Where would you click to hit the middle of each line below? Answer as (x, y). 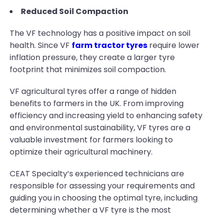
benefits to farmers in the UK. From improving (97, 103)
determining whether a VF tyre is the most (90, 210)
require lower (173, 45)
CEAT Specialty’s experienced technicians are (97, 174)
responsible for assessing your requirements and (102, 186)
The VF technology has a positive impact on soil (100, 33)
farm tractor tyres (109, 45)
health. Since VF (41, 45)
